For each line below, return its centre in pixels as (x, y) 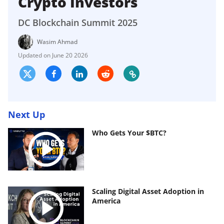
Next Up (26, 114)
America (106, 201)
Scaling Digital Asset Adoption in (148, 191)
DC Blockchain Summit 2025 (78, 22)
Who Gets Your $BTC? (129, 132)
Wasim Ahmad (57, 41)
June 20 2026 (70, 55)
